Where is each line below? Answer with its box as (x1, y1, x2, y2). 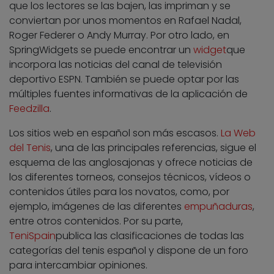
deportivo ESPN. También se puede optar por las (9, 72, 239, 86)
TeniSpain (9, 228, 56, 243)
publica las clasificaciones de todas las (56, 228, 244, 243)
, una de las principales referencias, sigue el (51, 140, 256, 155)
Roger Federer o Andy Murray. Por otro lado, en (9, 28, 229, 42)
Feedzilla (9, 101, 50, 116)
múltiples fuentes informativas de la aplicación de (9, 86, 248, 101)
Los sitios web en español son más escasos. (9, 125, 221, 140)
